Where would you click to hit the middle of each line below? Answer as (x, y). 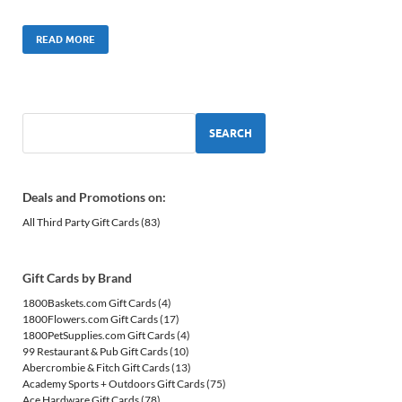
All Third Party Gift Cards (81, 223)
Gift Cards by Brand (77, 278)
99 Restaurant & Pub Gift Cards (95, 352)
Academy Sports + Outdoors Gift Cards (114, 384)
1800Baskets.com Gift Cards (89, 303)
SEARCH (231, 133)
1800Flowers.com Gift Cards (90, 319)
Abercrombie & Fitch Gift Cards (96, 368)
